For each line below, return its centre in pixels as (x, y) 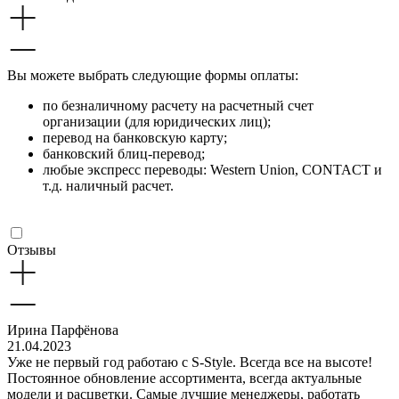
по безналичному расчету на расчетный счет (178, 105)
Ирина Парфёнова (63, 330)
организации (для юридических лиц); (157, 121)
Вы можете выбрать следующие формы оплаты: (153, 75)
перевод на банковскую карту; (135, 137)
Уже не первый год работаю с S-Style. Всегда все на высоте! (190, 362)
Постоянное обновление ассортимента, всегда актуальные (184, 378)
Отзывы (32, 249)
